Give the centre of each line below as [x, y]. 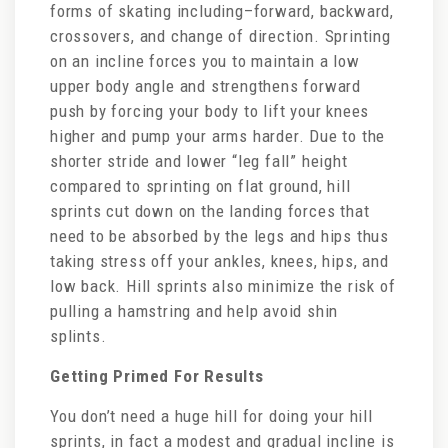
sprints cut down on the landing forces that [210, 211]
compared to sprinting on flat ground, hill [200, 186]
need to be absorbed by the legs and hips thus [219, 236]
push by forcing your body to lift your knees [210, 111]
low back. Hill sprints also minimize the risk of [223, 286]
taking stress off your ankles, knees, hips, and [219, 261]
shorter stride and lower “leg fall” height [199, 161]
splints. [81, 336]
